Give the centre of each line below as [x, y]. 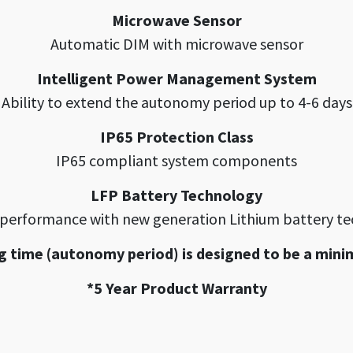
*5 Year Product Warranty [176, 288]
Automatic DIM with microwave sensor [176, 44]
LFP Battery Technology [176, 195]
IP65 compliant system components [176, 160]
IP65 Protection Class [176, 137]
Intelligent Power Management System [176, 78]
